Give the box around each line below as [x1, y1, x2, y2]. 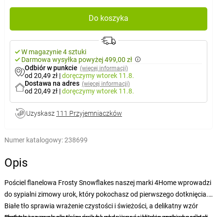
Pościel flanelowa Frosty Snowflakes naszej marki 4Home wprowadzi [4, 178, 211, 186]
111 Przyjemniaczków [56, 109, 122, 118]
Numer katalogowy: [4, 136, 63, 144]
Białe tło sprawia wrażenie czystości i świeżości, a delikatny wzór [4, 201, 198, 210]
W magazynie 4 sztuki [21, 48, 86, 56]
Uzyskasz [26, 109, 56, 118]
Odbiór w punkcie [24, 64, 77, 72]
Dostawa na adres [24, 79, 79, 88]
